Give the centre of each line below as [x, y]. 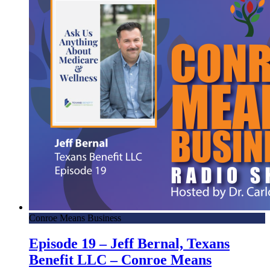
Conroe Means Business [75, 218]
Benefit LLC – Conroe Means [120, 260]
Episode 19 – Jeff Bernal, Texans [129, 244]
